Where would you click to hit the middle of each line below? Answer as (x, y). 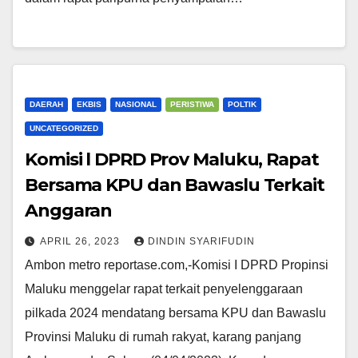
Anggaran (69, 210)
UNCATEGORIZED (64, 128)
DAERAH (46, 104)
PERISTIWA (192, 104)
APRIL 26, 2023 (82, 241)
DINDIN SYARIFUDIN (201, 241)
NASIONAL (136, 104)
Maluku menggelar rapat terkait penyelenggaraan (164, 288)
